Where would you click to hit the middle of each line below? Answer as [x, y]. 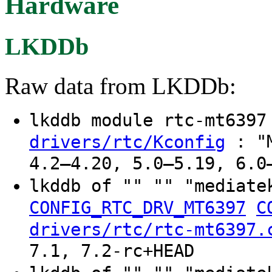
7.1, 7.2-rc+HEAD [112, 251]
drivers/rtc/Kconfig [127, 142]
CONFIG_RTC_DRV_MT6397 [138, 207]
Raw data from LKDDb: [121, 86]
